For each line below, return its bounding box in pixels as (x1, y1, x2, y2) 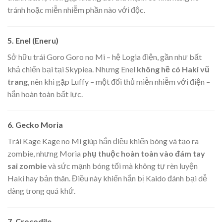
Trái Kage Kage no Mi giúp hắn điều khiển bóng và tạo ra (7, 136, 199, 146)
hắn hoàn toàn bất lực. (7, 89, 83, 99)
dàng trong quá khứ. (7, 185, 75, 195)
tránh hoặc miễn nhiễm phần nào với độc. (7, 5, 145, 15)
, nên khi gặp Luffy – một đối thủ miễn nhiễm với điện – (28, 77, 210, 86)
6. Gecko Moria (7, 119, 63, 129)
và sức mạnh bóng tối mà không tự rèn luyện (47, 161, 198, 170)
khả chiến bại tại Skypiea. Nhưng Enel (7, 64, 137, 74)
